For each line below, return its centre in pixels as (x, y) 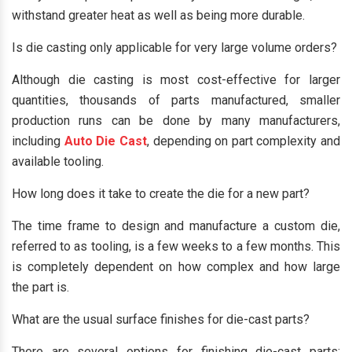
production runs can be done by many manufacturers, (176, 121)
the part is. (40, 287)
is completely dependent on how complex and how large (176, 267)
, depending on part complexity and (243, 141)
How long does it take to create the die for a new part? (161, 194)
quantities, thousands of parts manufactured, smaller (176, 100)
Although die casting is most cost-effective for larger (176, 80)
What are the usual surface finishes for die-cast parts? (161, 319)
